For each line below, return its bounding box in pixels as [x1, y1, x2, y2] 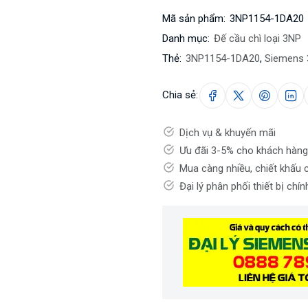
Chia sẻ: [162, 88, 198, 101]
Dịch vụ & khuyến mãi [179, 126, 276, 140]
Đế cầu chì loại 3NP [214, 32, 301, 45]
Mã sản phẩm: [162, 12, 225, 25]
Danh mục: [162, 32, 210, 45]
